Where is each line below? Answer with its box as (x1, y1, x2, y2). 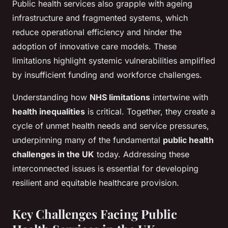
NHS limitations (90, 92, 150, 103)
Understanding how (12, 92, 90, 103)
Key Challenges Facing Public (12, 206, 177, 222)
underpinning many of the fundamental (12, 135, 163, 146)
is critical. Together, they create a (85, 106, 215, 117)
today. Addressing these (94, 149, 189, 160)
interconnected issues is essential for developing (12, 163, 198, 174)
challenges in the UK (12, 149, 94, 160)
